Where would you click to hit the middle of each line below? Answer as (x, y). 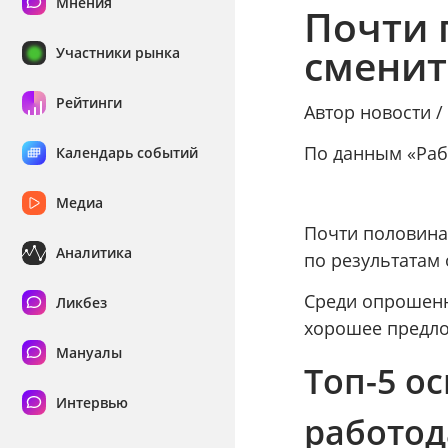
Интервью (91, 403)
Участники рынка (117, 53)
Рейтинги (88, 103)
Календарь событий (126, 153)
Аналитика (93, 253)
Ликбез (81, 303)
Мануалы (88, 353)
